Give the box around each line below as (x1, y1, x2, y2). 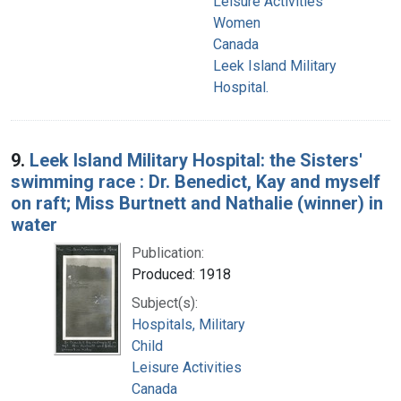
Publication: (132, 243, 204, 261)
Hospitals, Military (132, 315, 245, 333)
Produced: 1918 (132, 265, 231, 283)
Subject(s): (132, 294, 198, 311)
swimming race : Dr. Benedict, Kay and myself (11, 170, 380, 192)
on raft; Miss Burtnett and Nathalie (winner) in (11, 192, 383, 214)
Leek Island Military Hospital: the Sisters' (30, 149, 363, 171)
